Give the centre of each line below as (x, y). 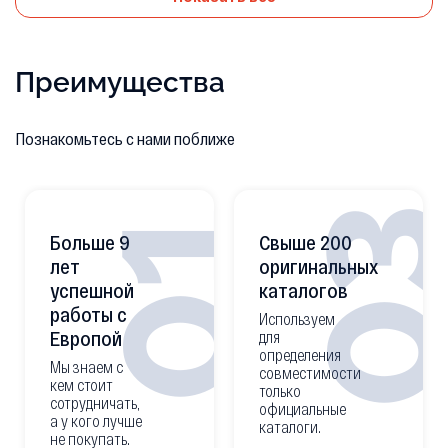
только (280, 390)
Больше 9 (90, 242)
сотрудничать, (95, 402)
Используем (297, 318)
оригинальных (318, 266)
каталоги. (290, 426)
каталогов (303, 290)
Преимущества (120, 82)
